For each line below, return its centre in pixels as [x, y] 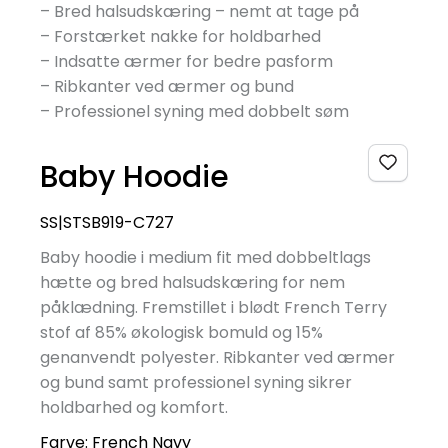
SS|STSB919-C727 [107, 222]
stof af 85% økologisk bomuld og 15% [181, 332]
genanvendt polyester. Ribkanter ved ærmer [217, 357]
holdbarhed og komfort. [134, 407]
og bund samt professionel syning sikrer [196, 382]
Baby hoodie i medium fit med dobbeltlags [205, 257]
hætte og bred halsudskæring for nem [192, 282]
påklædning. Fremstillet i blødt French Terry [213, 307]
